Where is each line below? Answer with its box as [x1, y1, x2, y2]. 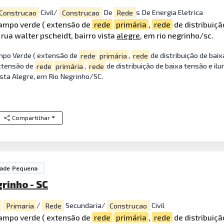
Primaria [5, 201, 34, 210]
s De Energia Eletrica [135, 8, 203, 17]
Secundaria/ [63, 201, 107, 210]
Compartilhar [11, 114, 50, 122]
